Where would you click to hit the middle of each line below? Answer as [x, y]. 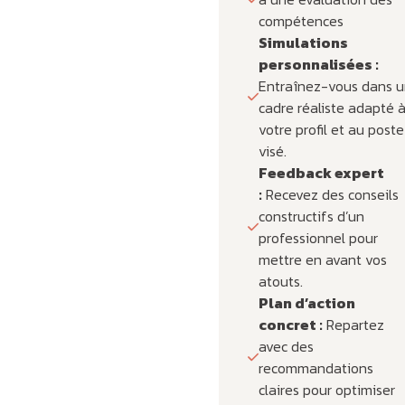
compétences [301, 20]
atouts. [280, 281]
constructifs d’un [311, 216]
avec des [286, 346]
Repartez [353, 324]
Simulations [303, 42]
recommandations [316, 367]
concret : [290, 324]
